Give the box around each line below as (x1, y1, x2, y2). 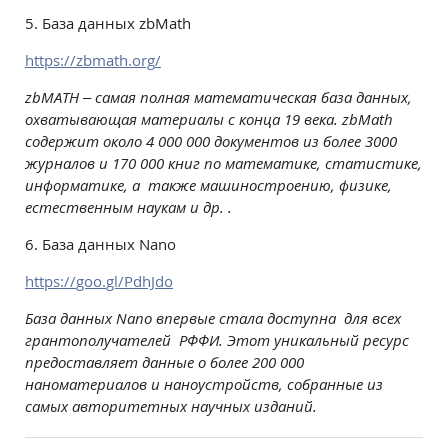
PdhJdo (124, 271, 173, 291)
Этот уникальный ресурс (223, 330, 409, 350)
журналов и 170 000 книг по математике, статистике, (25, 153, 422, 173)
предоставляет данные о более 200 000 (25, 352, 304, 372)
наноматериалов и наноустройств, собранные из (25, 374, 383, 394)
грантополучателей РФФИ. (25, 330, 223, 350)
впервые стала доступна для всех (152, 308, 401, 328)
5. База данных (25, 13, 139, 33)
